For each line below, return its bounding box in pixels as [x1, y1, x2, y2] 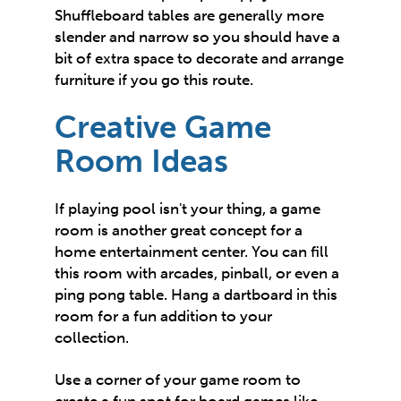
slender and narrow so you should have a [55, 27, 341, 46]
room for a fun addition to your [55, 307, 273, 326]
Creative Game [55, 107, 272, 146]
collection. [55, 328, 130, 347]
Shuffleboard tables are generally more [55, 5, 325, 24]
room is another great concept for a [55, 221, 303, 240]
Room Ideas [55, 141, 229, 180]
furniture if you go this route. [55, 70, 258, 89]
